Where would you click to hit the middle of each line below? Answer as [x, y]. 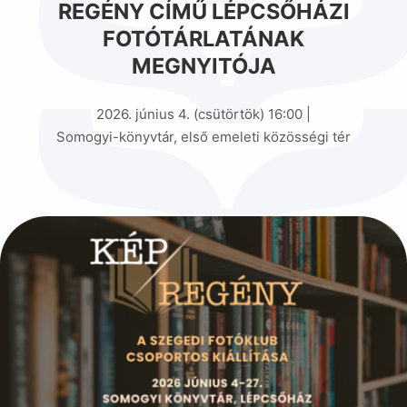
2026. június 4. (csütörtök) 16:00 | [203, 114]
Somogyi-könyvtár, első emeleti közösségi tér [203, 136]
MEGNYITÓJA [203, 66]
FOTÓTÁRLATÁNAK [203, 39]
